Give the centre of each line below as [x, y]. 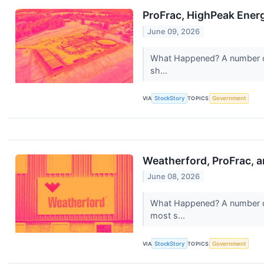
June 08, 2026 [174, 177]
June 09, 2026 [174, 31]
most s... [169, 216]
